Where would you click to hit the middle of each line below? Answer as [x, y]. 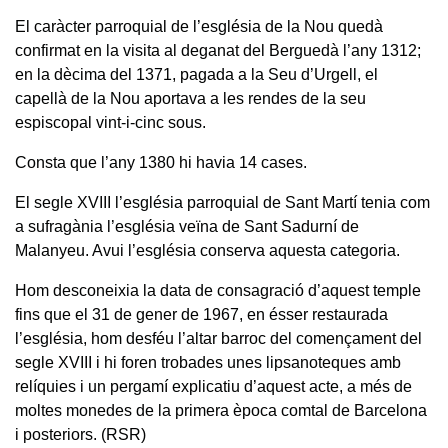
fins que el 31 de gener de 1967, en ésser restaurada [201, 314]
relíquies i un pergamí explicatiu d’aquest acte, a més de [213, 386]
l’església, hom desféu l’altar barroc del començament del [218, 338]
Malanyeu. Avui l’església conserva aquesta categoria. [207, 250]
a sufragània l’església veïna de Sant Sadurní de [187, 226]
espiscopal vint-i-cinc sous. [110, 122]
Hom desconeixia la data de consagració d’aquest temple [218, 290]
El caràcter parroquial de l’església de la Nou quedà [199, 26]
